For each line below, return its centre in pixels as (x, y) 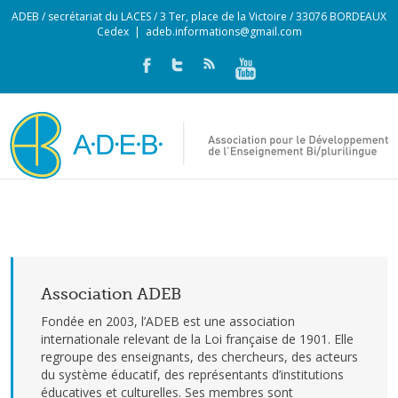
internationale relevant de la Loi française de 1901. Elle (197, 339)
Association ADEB (111, 294)
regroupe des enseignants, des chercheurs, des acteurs (199, 357)
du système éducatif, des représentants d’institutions (192, 374)
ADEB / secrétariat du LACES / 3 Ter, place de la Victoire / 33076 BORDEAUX (199, 16)
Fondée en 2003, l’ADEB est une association (168, 321)
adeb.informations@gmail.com (223, 32)
